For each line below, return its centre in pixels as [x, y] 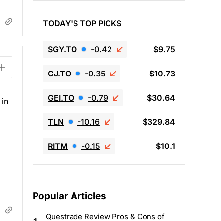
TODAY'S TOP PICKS [82, 23]
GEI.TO [61, 97]
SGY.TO [62, 49]
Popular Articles [69, 196]
